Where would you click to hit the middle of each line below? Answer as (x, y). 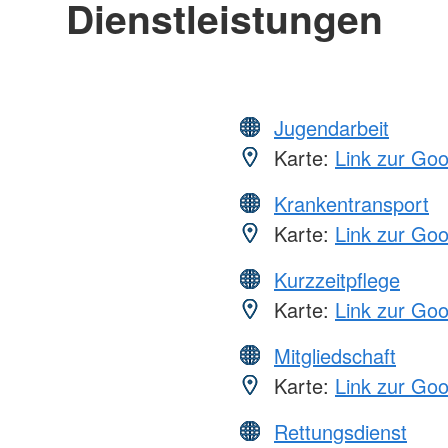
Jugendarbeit (331, 128)
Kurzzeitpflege (337, 280)
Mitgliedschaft (335, 356)
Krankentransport (351, 204)
